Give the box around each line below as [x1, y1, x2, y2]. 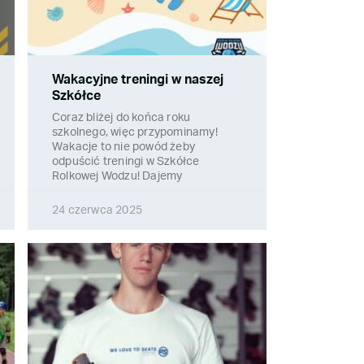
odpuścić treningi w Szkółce [52, 156, 200, 168]
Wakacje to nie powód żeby [52, 141, 195, 154]
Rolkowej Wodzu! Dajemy [52, 171, 183, 183]
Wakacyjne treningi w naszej [52, 73, 223, 87]
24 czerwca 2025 [52, 205, 142, 217]
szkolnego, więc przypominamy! [52, 127, 218, 139]
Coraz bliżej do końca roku [52, 112, 191, 124]
